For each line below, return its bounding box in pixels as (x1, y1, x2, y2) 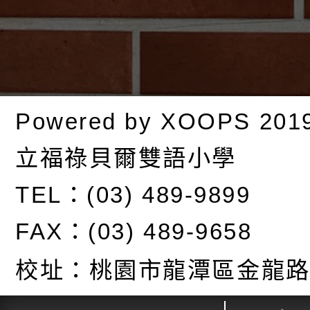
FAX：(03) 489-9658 (15, 219, 253, 245)
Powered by (15, 109, 161, 135)
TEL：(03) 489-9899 (15, 182, 251, 208)
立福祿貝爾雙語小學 (15, 145, 237, 172)
